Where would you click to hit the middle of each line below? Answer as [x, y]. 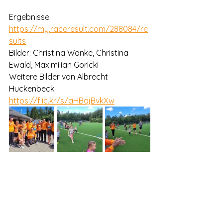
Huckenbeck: [33, 89]
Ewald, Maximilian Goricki [54, 65]
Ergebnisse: [31, 17]
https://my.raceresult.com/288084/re [78, 29]
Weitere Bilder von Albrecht [59, 77]
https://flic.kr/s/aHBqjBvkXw [62, 101]
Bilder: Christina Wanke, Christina [70, 53]
